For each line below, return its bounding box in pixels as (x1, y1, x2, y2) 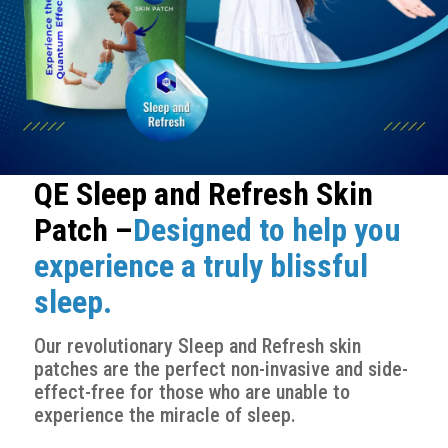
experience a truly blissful (33, 247, 368, 285)
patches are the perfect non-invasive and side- (33, 357, 408, 381)
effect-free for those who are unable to (33, 380, 350, 404)
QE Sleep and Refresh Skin (33, 175, 373, 213)
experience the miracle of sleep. (33, 403, 296, 427)
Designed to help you (132, 211, 401, 249)
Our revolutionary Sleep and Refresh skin (33, 334, 361, 358)
